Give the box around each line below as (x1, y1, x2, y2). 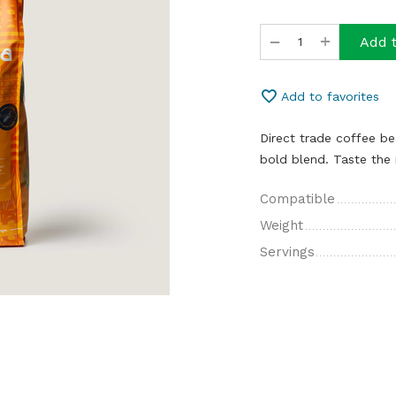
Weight (260, 217, 303, 233)
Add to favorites (281, 89, 379, 103)
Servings (260, 244, 315, 260)
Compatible (260, 191, 335, 207)
